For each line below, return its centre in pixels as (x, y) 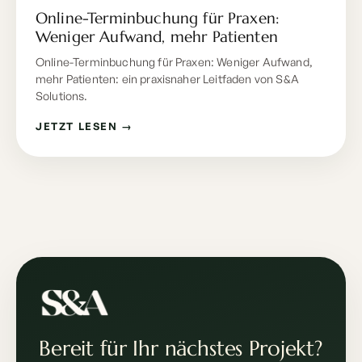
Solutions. (62, 96)
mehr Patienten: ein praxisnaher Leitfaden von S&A (167, 79)
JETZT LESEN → (84, 126)
